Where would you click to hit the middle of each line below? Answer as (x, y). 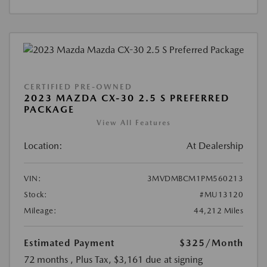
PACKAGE (49, 110)
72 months (46, 260)
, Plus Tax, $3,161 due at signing (136, 260)
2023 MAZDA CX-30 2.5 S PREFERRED (127, 98)
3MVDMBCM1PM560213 (195, 179)
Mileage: (40, 211)
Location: (43, 146)
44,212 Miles (218, 211)
